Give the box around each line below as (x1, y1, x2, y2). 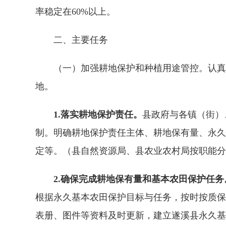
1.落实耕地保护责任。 (35, 109, 142, 120)
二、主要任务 (35, 35, 108, 45)
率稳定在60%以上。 (35, 7, 116, 17)
